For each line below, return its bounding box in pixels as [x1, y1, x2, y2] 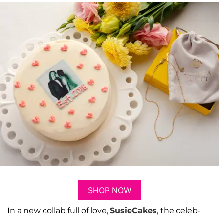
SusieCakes [110, 205, 157, 215]
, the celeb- [157, 205, 200, 215]
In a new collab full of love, [7, 205, 110, 215]
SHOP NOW [88, 185, 131, 195]
